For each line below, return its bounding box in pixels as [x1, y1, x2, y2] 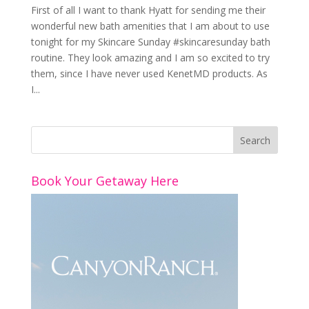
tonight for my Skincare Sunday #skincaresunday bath [30, 35, 270, 49]
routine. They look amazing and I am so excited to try [30, 51, 270, 65]
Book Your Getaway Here [30, 172, 179, 190]
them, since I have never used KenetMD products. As [30, 67, 268, 81]
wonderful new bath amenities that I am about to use [30, 19, 270, 33]
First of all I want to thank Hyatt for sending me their [30, 3, 266, 17]
